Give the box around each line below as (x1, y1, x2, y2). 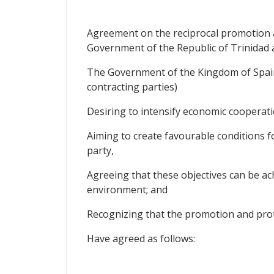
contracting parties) (86, 80, 177, 94)
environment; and (86, 183, 168, 197)
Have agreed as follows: (86, 232, 195, 246)
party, (86, 144, 114, 158)
